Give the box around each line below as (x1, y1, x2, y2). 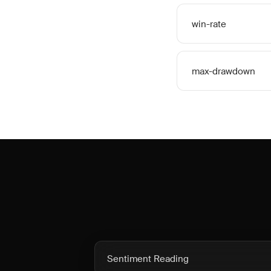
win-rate (192, 18, 226, 30)
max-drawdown (192, 65, 255, 77)
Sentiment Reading (107, 253, 189, 265)
